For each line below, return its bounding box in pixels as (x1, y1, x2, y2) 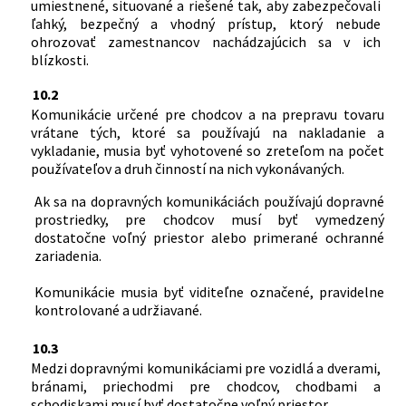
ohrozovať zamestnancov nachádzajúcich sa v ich (30, 32, 381, 51)
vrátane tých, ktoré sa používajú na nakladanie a (30, 122, 384, 141)
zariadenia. (34, 246, 101, 265)
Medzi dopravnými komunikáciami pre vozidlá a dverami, (30, 358, 381, 377)
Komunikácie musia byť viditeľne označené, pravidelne (34, 282, 384, 301)
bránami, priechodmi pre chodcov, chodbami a (30, 376, 381, 395)
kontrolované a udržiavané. (34, 300, 202, 319)
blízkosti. (30, 50, 89, 69)
